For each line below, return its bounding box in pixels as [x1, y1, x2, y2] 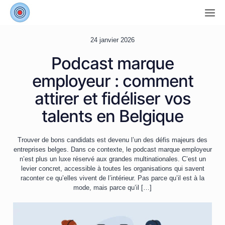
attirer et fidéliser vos [34, 88, 191, 108]
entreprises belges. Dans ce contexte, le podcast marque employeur [13, 146, 212, 153]
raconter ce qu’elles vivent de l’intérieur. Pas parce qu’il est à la [21, 174, 204, 182]
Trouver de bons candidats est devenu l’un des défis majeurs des [18, 136, 207, 144]
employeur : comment [32, 71, 193, 91]
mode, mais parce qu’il [73, 184, 139, 191]
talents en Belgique [42, 106, 183, 126]
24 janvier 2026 [90, 36, 135, 44]
